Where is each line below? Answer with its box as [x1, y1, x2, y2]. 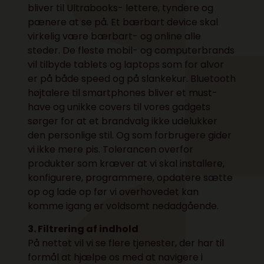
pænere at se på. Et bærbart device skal [28, 15, 219, 29]
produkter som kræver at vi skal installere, [28, 156, 225, 170]
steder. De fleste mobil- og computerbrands [28, 43, 235, 57]
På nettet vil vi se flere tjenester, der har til [28, 236, 225, 250]
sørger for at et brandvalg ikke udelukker [28, 114, 218, 128]
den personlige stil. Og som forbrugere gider [28, 128, 232, 142]
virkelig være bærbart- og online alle [28, 29, 202, 43]
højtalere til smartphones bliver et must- [28, 85, 218, 100]
